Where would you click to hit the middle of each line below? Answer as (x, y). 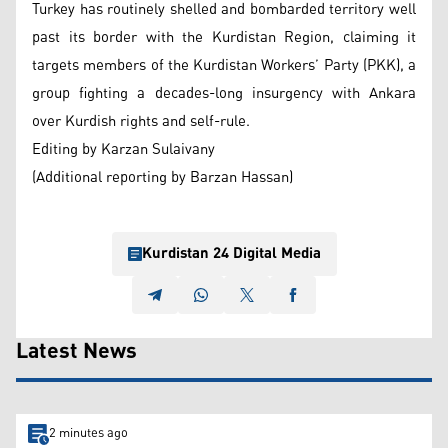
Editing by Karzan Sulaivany (123, 149)
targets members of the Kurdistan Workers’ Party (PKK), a (224, 65)
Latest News (76, 351)
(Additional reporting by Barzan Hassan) (162, 177)
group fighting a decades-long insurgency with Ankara (224, 93)
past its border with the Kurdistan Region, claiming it (224, 37)
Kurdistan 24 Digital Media (231, 253)
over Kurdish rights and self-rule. (141, 121)
